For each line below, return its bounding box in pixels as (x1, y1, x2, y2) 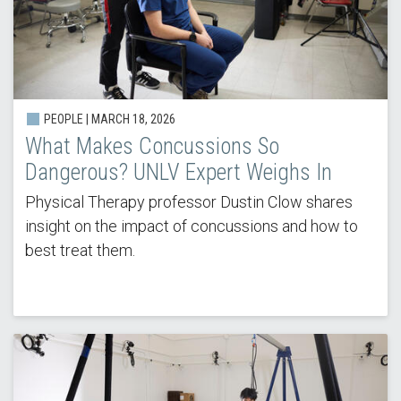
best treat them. (24, 241, 139, 260)
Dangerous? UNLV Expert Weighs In (24, 159, 332, 186)
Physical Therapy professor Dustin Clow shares (24, 192, 353, 212)
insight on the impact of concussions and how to (24, 217, 358, 236)
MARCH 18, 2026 (90, 112, 175, 127)
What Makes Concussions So (24, 133, 279, 160)
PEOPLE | (40, 112, 91, 127)
